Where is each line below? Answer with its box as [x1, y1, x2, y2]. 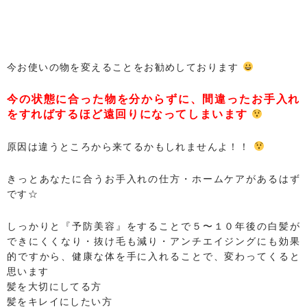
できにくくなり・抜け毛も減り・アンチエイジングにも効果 [7, 236, 300, 247]
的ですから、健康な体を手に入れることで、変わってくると [7, 251, 300, 262]
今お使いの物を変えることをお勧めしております [7, 62, 243, 73]
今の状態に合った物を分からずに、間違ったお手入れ [7, 93, 300, 105]
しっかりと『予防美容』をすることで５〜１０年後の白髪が [7, 221, 300, 232]
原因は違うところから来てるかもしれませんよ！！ [7, 142, 254, 153]
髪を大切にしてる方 [7, 282, 102, 293]
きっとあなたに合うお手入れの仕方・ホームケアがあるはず [7, 174, 300, 185]
